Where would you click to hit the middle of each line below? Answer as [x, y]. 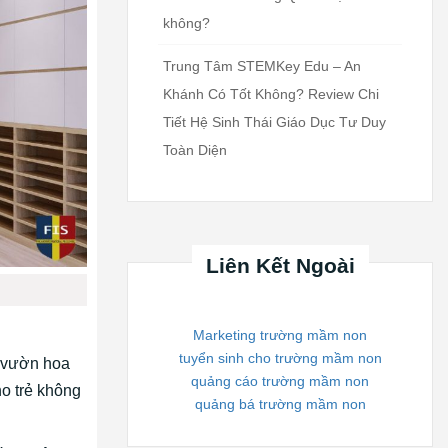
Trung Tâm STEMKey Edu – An [262, 65]
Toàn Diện [195, 149]
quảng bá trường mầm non [280, 403]
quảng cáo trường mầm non [280, 380]
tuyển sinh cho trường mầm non [280, 357]
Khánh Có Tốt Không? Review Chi [271, 93]
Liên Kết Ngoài [280, 265]
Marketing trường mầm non [280, 334]
